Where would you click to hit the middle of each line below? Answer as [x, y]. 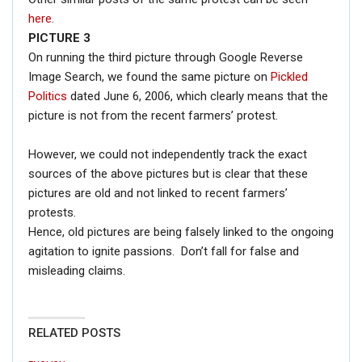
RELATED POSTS [74, 333]
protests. [52, 212]
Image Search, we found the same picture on [149, 76]
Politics [48, 96]
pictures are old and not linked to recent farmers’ [158, 193]
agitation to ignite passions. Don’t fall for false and [164, 251]
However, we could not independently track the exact [168, 154]
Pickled [289, 76]
